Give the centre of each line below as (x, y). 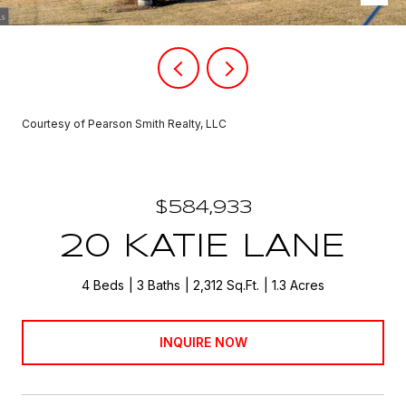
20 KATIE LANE (203, 247)
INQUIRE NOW (203, 342)
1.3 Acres (298, 285)
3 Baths (159, 285)
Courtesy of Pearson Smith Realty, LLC (124, 124)
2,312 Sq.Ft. (226, 285)
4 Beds (103, 285)
